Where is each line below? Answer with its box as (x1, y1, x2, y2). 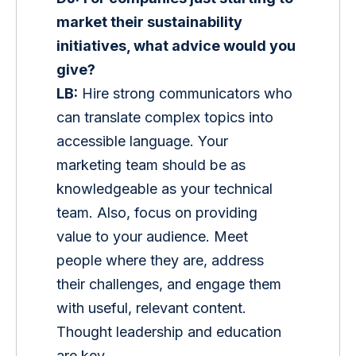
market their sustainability (56, 13, 246, 30)
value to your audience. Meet (56, 227, 253, 245)
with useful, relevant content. (56, 299, 251, 316)
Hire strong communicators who (78, 84, 297, 102)
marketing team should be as (56, 156, 250, 173)
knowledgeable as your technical (56, 180, 277, 197)
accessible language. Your (56, 132, 233, 149)
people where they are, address (56, 251, 269, 269)
